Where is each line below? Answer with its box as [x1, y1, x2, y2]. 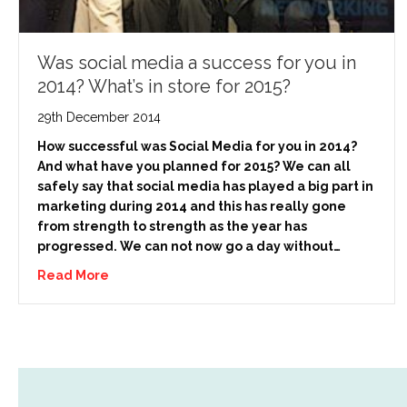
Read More [37, 267, 109, 283]
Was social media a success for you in [37, 51, 356, 74]
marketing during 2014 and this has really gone [37, 198, 346, 213]
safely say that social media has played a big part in [37, 178, 373, 194]
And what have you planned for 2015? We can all [37, 158, 351, 174]
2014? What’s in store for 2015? [37, 74, 291, 97]
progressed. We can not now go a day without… [37, 238, 341, 253]
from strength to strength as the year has [37, 218, 307, 233]
